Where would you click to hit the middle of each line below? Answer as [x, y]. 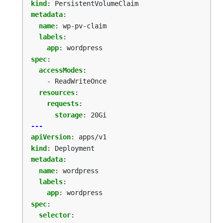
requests [63, 104]
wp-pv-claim [85, 26]
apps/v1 [93, 137]
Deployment [75, 148]
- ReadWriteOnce [77, 81]
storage [69, 115]
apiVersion [51, 137]
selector [55, 215]
